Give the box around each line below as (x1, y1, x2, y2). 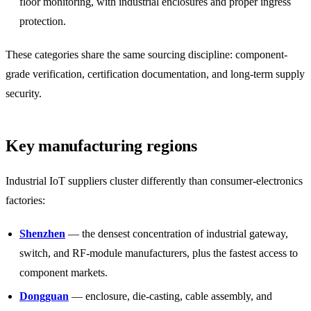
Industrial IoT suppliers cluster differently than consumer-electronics (6, 174, 303, 187)
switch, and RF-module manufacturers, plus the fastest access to (19, 246, 298, 259)
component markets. (19, 266, 108, 278)
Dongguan (19, 289, 69, 302)
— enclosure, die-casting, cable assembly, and (69, 289, 272, 302)
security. (6, 87, 42, 99)
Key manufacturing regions (6, 136, 197, 155)
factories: (6, 194, 45, 206)
